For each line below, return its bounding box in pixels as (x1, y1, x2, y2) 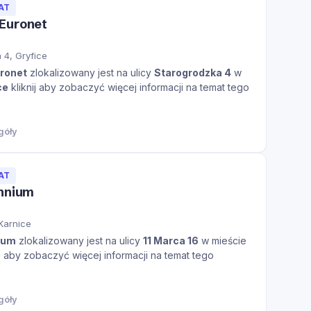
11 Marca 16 (143, 234, 199, 246)
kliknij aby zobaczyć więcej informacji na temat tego (8, 81, 249, 93)
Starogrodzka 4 (154, 66, 231, 78)
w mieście (199, 234, 246, 246)
